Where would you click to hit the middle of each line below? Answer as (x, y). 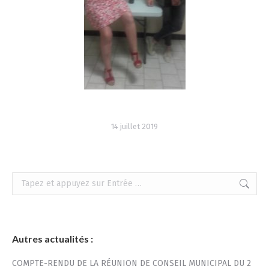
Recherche (32, 179)
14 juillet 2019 (134, 126)
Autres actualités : (53, 238)
